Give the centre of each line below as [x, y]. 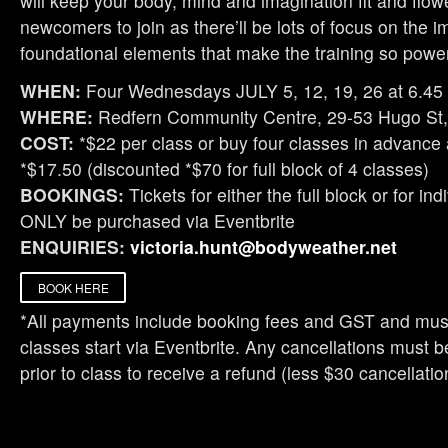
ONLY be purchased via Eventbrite [157, 221]
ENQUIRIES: [75, 247]
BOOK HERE [73, 287]
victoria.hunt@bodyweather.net [263, 247]
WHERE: [59, 117]
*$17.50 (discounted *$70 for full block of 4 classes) [224, 169]
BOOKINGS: [72, 195]
